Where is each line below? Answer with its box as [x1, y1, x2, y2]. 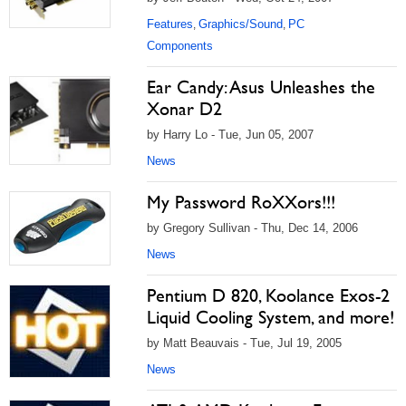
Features [147, 17, 193, 31]
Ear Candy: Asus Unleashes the [147, 76, 375, 98]
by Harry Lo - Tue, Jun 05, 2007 [147, 128, 314, 141]
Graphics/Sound [198, 17, 283, 31]
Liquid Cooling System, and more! [147, 306, 394, 328]
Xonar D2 [147, 98, 222, 120]
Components [147, 39, 213, 53]
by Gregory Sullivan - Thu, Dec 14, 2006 [147, 221, 358, 235]
